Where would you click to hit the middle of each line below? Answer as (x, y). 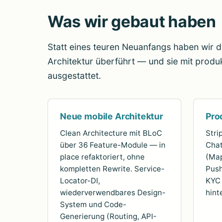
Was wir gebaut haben (132, 22)
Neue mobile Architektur (111, 116)
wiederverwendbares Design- (113, 193)
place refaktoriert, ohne (102, 157)
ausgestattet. (74, 76)
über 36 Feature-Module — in (113, 145)
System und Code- (93, 205)
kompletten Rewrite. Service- (112, 169)
